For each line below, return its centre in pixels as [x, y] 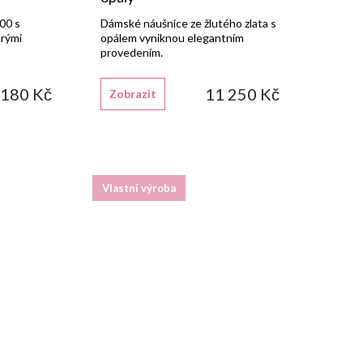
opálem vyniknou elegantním [172, 38]
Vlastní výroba [139, 188]
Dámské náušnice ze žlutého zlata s [188, 23]
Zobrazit [132, 94]
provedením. [131, 53]
